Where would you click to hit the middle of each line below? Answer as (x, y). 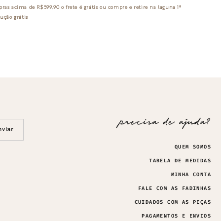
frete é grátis (83, 8)
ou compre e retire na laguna (139, 8)
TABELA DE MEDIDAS (180, 161)
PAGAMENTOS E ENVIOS (176, 216)
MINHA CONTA (191, 175)
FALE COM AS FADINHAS (174, 189)
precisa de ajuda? (165, 123)
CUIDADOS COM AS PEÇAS (173, 203)
